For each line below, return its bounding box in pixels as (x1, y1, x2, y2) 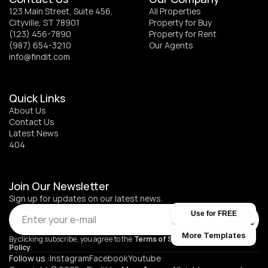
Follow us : (9, 252, 50, 264)
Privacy (209, 234, 236, 244)
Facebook (89, 252, 128, 264)
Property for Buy (149, 17, 212, 28)
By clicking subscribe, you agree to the (9, 234, 134, 244)
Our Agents (149, 39, 193, 51)
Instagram (50, 252, 89, 264)
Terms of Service (134, 234, 194, 244)
